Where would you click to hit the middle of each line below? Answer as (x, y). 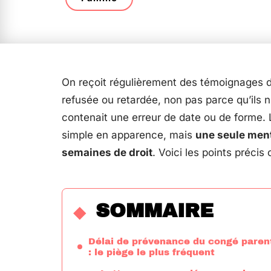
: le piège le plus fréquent (152, 252)
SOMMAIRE (155, 211)
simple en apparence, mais (129, 135)
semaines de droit (107, 152)
